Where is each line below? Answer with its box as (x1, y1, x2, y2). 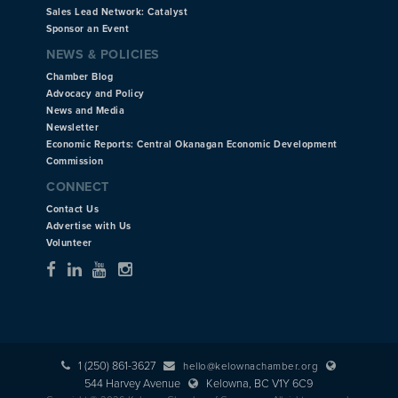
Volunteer (46, 236, 92, 249)
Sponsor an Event (46, 22, 130, 35)
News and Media (46, 104, 125, 116)
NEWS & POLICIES (46, 46, 160, 62)
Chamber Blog (46, 70, 114, 83)
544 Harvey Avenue (84, 376, 189, 391)
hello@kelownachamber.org (183, 359, 319, 372)
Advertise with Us (46, 219, 131, 232)
